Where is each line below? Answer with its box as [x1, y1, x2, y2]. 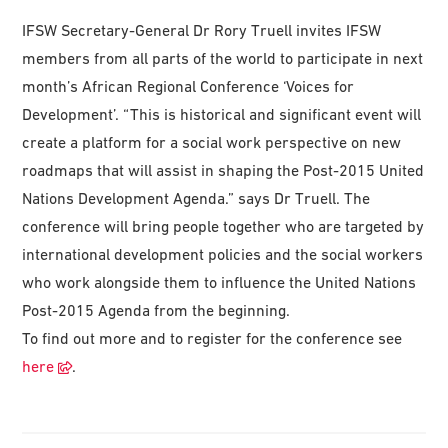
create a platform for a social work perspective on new [22, 132, 402, 151]
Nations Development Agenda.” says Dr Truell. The [22, 188, 371, 207]
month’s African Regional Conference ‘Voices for [22, 76, 355, 95]
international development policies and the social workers [22, 244, 424, 263]
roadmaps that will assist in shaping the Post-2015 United [22, 160, 425, 179]
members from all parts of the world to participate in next [22, 48, 424, 67]
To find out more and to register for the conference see [22, 328, 403, 347]
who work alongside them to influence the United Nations [22, 272, 417, 291]
